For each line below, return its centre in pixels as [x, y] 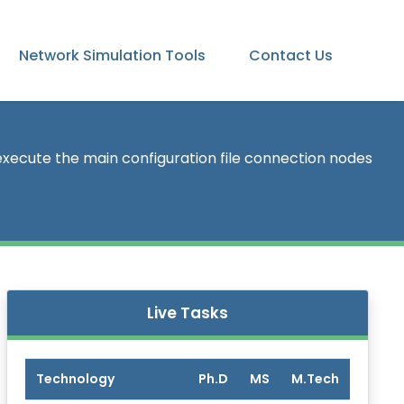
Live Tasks [188, 313]
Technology [75, 379]
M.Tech [315, 379]
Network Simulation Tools [112, 55]
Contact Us [291, 55]
